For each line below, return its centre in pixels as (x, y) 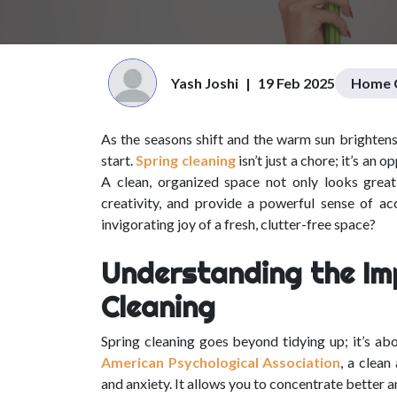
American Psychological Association (221, 362)
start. (119, 160)
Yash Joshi (205, 82)
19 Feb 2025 (296, 82)
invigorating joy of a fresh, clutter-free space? (238, 224)
